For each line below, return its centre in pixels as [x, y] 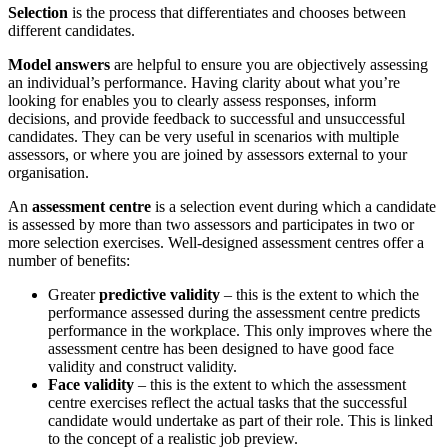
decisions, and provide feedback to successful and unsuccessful [206, 119]
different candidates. [71, 31]
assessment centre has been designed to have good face [221, 349]
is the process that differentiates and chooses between [237, 13]
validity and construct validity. [142, 367]
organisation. [48, 173]
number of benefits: [69, 261]
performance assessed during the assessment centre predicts [234, 313]
